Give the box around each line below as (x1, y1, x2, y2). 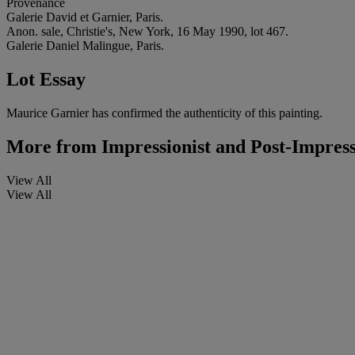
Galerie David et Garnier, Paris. (6, 10, 163, 24)
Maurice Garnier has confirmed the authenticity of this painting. (6, 105, 323, 120)
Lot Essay (6, 68, 86, 90)
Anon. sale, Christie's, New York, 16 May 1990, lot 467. (6, 24, 288, 38)
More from (6, 136, 97, 157)
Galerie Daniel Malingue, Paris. (6, 38, 164, 52)
